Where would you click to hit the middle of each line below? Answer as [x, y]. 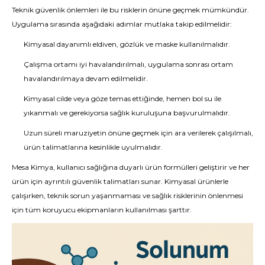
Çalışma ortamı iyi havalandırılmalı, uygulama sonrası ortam [128, 64]
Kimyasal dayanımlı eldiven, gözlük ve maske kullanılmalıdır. [127, 44]
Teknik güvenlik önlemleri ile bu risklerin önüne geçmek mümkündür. [130, 10]
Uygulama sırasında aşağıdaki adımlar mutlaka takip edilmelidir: [122, 24]
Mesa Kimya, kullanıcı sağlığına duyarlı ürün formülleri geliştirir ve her [131, 167]
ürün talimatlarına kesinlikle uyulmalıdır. [93, 147]
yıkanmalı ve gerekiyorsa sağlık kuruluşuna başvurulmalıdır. [127, 113]
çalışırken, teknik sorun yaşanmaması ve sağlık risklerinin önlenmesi [127, 195]
